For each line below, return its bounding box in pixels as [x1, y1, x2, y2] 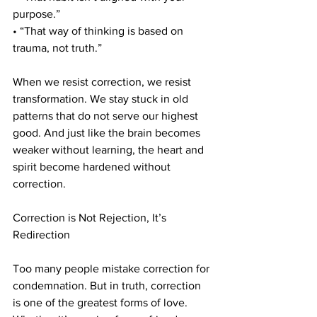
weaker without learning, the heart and [13, 144, 207, 156]
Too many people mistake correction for [13, 263, 212, 275]
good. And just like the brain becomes [13, 127, 203, 139]
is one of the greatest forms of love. [13, 296, 190, 309]
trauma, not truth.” [13, 42, 102, 54]
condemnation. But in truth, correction [13, 279, 204, 292]
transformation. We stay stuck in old [13, 93, 191, 105]
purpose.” [13, 8, 60, 21]
